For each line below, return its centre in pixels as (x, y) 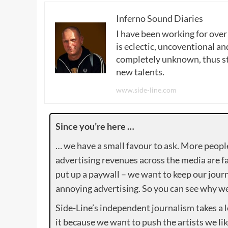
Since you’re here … (95, 126)
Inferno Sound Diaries (160, 19)
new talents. (140, 72)
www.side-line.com (146, 90)
